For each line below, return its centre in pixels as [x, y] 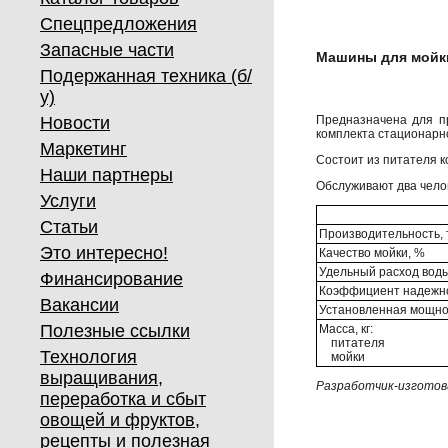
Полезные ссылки [115, 331]
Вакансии [79, 305]
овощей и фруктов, [120, 420]
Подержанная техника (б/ [146, 76]
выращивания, [101, 378]
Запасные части [107, 50]
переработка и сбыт [123, 399]
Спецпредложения [118, 24]
